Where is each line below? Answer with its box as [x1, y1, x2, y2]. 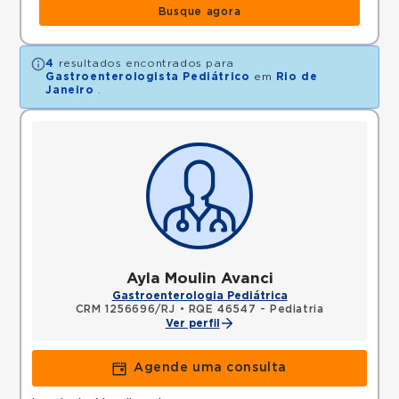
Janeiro [45, 85, 94, 95]
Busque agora [158, 6, 241, 17]
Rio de [275, 71, 318, 82]
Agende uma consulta [134, 362, 287, 374]
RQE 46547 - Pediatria [188, 304, 324, 314]
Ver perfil [165, 318, 220, 329]
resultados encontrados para [54, 58, 234, 69]
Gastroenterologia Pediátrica [111, 290, 288, 301]
